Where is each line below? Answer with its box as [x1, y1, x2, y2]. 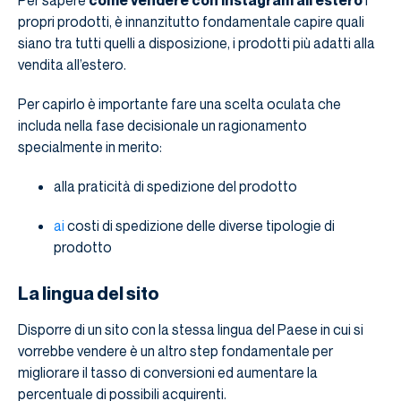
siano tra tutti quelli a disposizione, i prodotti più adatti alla [18, 34, 375, 53]
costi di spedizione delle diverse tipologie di [64, 217, 335, 235]
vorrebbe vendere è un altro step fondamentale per [18, 342, 333, 361]
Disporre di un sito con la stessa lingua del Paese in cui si [18, 320, 363, 339]
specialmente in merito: [18, 138, 162, 157]
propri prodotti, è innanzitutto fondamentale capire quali [18, 13, 364, 31]
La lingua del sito [18, 283, 159, 305]
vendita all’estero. [18, 55, 126, 74]
